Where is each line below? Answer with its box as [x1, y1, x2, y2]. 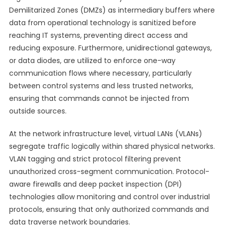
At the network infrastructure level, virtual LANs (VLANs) [9, 129, 202, 139]
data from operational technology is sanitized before [9, 18, 196, 28]
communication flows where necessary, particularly [9, 68, 192, 78]
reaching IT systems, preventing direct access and [9, 30, 188, 40]
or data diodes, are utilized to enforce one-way [9, 55, 176, 66]
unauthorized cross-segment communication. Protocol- [9, 166, 209, 177]
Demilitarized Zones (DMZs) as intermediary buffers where [9, 5, 215, 15]
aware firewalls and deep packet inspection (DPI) [9, 179, 182, 189]
